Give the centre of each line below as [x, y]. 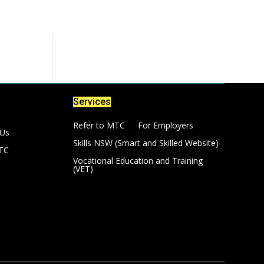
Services [92, 101]
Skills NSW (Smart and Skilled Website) [146, 143]
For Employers [166, 125]
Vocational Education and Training [138, 160]
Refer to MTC [99, 125]
